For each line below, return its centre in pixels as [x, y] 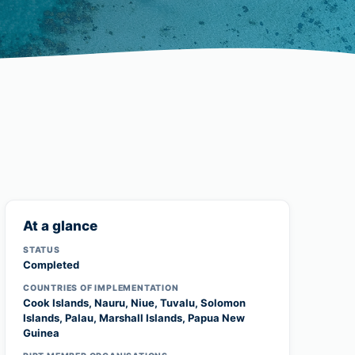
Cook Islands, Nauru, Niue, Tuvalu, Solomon [134, 303]
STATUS [42, 250]
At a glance [60, 226]
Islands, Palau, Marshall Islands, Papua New [134, 318]
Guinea [41, 333]
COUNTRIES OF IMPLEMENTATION [101, 288]
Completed [51, 265]
